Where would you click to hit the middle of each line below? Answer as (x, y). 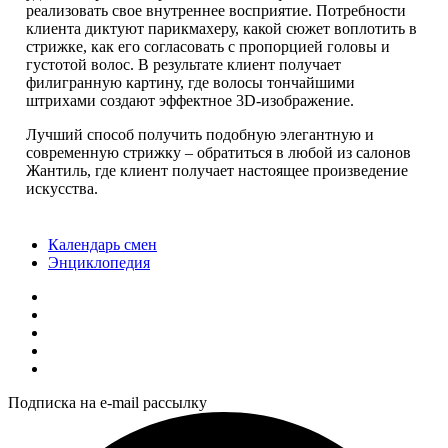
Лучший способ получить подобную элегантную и (200, 134)
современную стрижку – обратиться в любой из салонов (218, 152)
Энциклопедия (99, 262)
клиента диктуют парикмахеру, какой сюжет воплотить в (221, 28)
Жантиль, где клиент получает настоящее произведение (217, 170)
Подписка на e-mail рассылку (107, 402)
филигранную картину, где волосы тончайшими (190, 82)
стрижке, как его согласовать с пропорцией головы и (208, 46)
